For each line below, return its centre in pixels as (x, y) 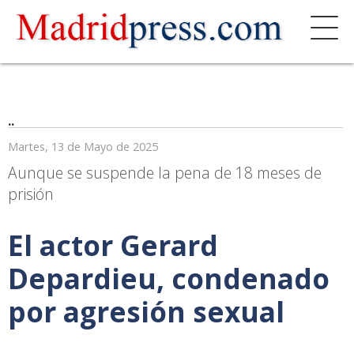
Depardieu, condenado (169, 278)
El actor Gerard (113, 245)
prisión (31, 194)
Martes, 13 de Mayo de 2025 (83, 147)
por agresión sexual (146, 311)
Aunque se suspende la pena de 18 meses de (165, 173)
